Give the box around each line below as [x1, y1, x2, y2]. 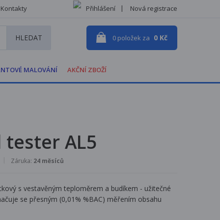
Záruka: [11, 156, 33, 165]
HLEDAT [15, 33, 42, 43]
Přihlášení [86, 4, 115, 13]
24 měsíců [33, 156, 64, 165]
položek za [116, 33, 150, 43]
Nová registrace [130, 4, 177, 13]
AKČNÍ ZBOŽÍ [67, 65, 107, 75]
